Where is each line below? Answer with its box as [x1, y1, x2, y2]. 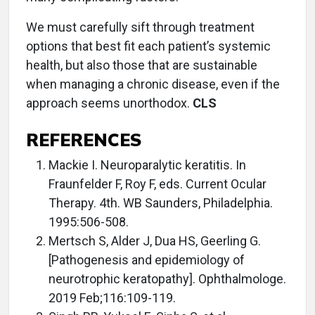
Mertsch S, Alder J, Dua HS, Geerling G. [49, 233, 261, 248]
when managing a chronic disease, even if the [26, 76, 280, 91]
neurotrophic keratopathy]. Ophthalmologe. [49, 271, 286, 286]
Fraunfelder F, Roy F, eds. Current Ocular [49, 176, 266, 191]
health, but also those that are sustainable [26, 57, 257, 72]
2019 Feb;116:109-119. [49, 290, 176, 305]
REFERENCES [26, 128, 141, 150]
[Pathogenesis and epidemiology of [49, 252, 245, 267]
